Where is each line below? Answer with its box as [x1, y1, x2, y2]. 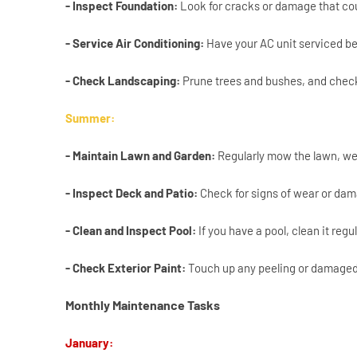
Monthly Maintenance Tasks [65, 297, 220, 313]
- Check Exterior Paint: [65, 261, 188, 276]
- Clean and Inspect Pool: [65, 223, 196, 238]
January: [65, 335, 113, 351]
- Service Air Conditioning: [65, 36, 204, 51]
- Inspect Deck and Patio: [65, 186, 198, 201]
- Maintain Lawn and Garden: [65, 148, 218, 163]
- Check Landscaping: [65, 73, 182, 88]
